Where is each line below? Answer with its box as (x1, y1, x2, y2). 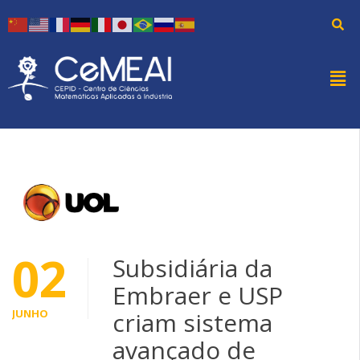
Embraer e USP (112, 278, 283, 312)
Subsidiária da (112, 251, 272, 284)
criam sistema (112, 305, 272, 339)
